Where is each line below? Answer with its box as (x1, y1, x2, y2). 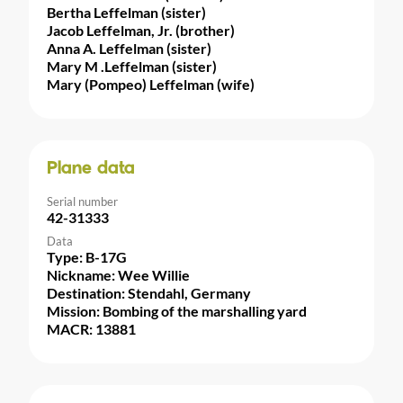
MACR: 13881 (47, 319, 136, 337)
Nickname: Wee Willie (47, 265, 190, 283)
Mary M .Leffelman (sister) (47, 57, 217, 75)
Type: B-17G (47, 247, 127, 265)
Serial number (47, 193, 118, 209)
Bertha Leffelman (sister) (47, 3, 206, 21)
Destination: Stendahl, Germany (47, 283, 251, 301)
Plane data (47, 159, 135, 178)
